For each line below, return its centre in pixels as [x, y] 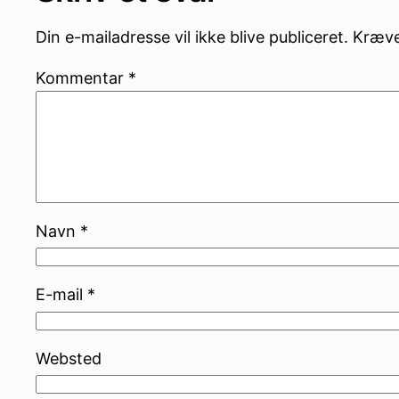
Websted [69, 358]
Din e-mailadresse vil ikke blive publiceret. [192, 37]
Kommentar [82, 77]
